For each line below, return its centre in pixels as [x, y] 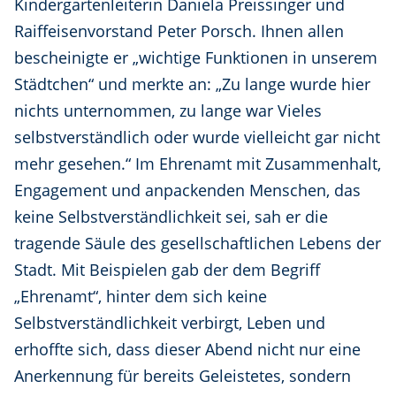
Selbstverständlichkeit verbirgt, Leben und [170, 323]
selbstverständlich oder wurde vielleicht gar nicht [197, 137]
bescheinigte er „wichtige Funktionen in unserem [196, 58]
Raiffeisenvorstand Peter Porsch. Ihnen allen [179, 31]
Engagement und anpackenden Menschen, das [187, 190]
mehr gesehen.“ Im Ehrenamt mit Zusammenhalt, [198, 164]
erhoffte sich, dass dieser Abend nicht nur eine [187, 350]
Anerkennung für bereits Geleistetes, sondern [183, 376]
